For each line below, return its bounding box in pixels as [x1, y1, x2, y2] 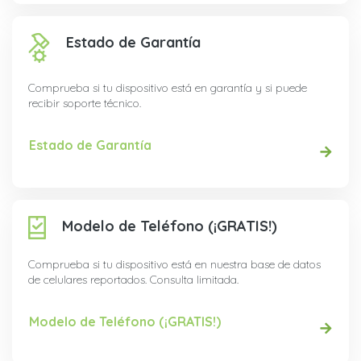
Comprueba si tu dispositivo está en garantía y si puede [28, 81, 307, 96]
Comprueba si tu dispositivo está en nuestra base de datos [28, 257, 321, 272]
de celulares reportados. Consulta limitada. [28, 272, 239, 288]
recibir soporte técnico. [28, 96, 141, 111]
